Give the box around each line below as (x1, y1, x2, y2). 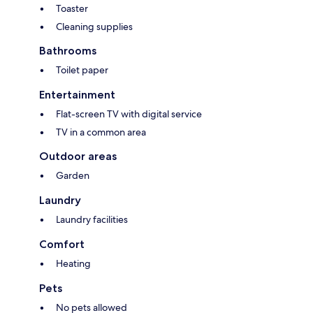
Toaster (56, 2, 88, 15)
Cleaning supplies (56, 20, 133, 34)
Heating (56, 257, 91, 270)
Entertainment (39, 88, 115, 102)
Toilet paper (56, 64, 108, 77)
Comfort (39, 238, 85, 252)
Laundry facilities (56, 213, 128, 226)
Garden (56, 169, 89, 182)
